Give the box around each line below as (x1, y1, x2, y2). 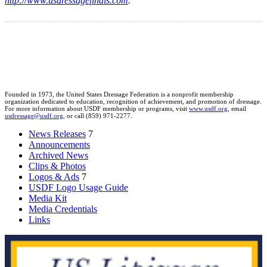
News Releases (29, 129, 86, 139)
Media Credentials (29, 204, 97, 215)
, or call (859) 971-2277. (63, 112, 132, 120)
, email (228, 105, 246, 113)
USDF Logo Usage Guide (29, 182, 128, 193)
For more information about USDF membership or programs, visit (5, 105, 189, 113)
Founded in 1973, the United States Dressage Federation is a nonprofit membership (5, 91, 234, 98)
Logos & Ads (29, 172, 79, 182)
